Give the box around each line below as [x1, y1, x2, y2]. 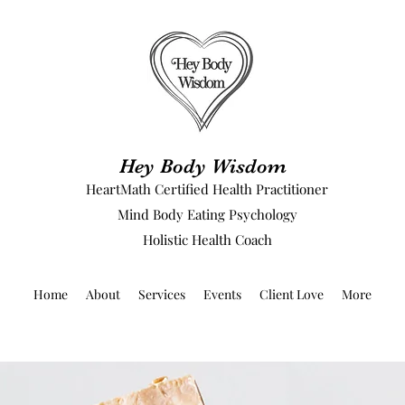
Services [137, 286, 185, 303]
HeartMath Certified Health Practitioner [86, 180, 328, 198]
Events [202, 286, 241, 303]
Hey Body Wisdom [118, 155, 287, 177]
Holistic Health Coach [142, 231, 272, 249]
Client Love [259, 286, 324, 303]
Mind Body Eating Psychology [117, 205, 297, 223]
